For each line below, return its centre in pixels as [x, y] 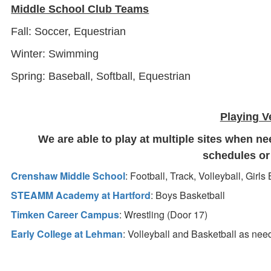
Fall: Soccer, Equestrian [69, 31]
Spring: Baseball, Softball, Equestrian [101, 76]
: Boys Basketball [188, 195]
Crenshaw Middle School [68, 176]
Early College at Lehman [67, 234]
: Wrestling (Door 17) [164, 214]
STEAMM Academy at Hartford [81, 195]
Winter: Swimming [55, 54]
